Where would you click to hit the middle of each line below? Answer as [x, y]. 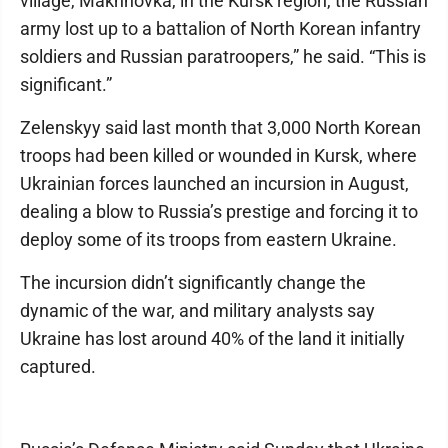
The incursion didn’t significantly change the [193, 282]
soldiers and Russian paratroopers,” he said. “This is [223, 56]
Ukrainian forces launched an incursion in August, [214, 183]
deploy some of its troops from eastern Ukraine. [208, 239]
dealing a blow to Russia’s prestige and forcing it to [219, 211]
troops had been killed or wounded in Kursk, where [218, 155]
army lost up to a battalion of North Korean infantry [220, 28]
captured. [58, 366]
